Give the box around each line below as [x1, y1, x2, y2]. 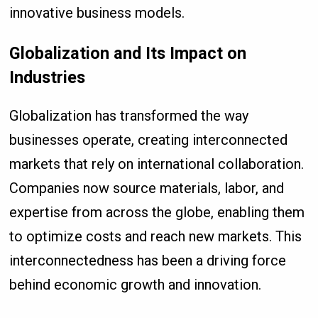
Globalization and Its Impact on [9, 43, 247, 64]
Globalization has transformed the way [9, 107, 249, 125]
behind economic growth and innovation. [9, 276, 262, 294]
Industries [9, 67, 86, 88]
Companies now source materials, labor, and [9, 180, 285, 197]
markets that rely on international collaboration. [9, 155, 305, 173]
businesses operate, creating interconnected [9, 131, 288, 149]
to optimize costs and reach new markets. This [9, 228, 302, 246]
